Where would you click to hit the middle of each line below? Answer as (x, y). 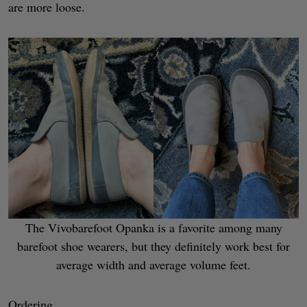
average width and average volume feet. (153, 264)
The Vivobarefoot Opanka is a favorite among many (153, 227)
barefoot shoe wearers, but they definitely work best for (153, 246)
